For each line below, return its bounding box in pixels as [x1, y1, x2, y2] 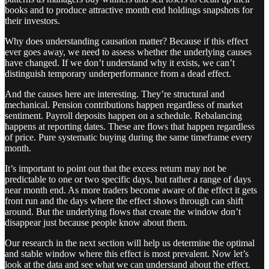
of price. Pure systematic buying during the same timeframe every [5, 131, 252, 142]
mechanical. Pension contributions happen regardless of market [5, 99, 243, 110]
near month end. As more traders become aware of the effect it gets [5, 184, 257, 195]
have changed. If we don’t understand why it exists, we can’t [5, 57, 235, 68]
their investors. [5, 15, 60, 26]
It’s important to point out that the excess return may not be [5, 163, 226, 174]
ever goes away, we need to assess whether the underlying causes [5, 46, 252, 57]
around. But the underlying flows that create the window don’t [5, 206, 241, 217]
